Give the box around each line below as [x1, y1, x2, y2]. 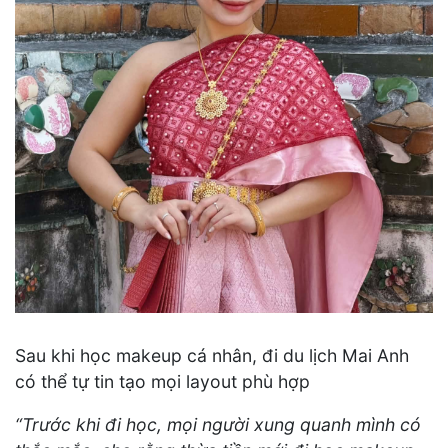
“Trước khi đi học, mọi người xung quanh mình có [15, 414, 421, 436]
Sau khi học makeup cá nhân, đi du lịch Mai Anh [15, 344, 409, 366]
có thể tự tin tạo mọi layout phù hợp [15, 370, 310, 392]
